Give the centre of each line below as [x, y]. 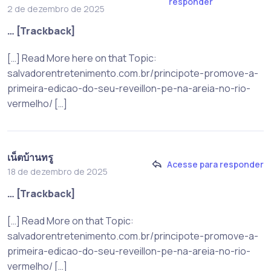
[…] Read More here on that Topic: [82, 58]
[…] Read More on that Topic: [70, 220]
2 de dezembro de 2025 [56, 8]
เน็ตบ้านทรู [30, 157]
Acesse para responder [215, 165]
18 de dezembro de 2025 [57, 171]
